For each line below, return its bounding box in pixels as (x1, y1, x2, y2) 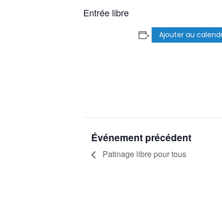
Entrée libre (83, 6, 129, 19)
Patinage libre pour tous (101, 148, 186, 160)
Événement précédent (91, 130, 191, 144)
